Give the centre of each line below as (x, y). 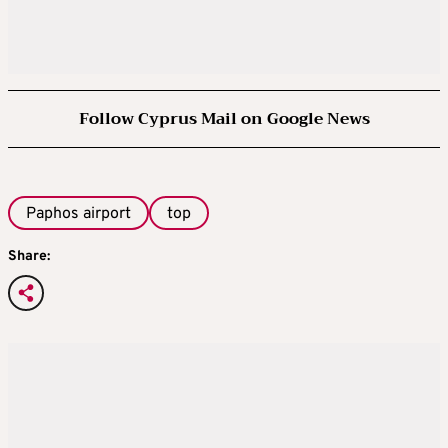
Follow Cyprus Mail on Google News (224, 118)
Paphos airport (78, 213)
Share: (29, 256)
